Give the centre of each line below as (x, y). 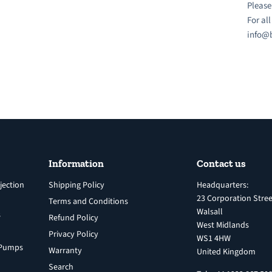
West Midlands (223, 225)
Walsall (209, 212)
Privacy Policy (73, 234)
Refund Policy (73, 218)
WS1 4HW (213, 238)
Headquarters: (223, 185)
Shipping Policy (76, 185)
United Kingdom (226, 252)
